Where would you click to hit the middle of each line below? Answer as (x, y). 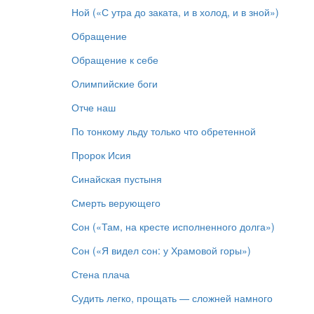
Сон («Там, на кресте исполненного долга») (173, 226)
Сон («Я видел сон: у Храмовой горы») (161, 250)
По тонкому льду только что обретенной (164, 131)
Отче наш (94, 107)
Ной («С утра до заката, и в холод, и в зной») (175, 12)
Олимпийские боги (115, 83)
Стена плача (101, 274)
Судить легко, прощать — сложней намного (172, 298)
